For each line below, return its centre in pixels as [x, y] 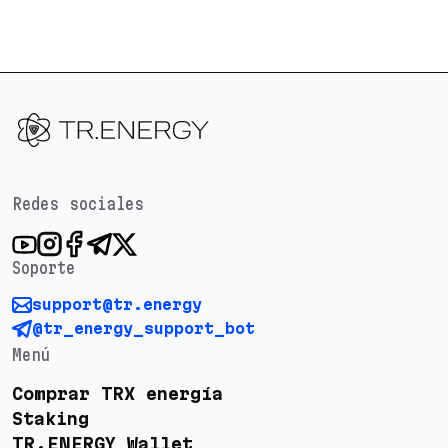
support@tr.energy [117, 305]
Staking [50, 419]
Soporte [43, 268]
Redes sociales [78, 204]
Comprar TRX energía [117, 394]
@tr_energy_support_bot [143, 329]
